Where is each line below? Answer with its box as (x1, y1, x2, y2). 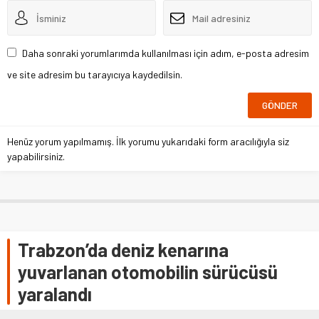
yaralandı (18, 283, 92, 305)
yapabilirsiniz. (7, 150, 65, 163)
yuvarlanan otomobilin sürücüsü (18, 261, 278, 283)
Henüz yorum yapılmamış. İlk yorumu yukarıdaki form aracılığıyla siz (7, 135, 289, 148)
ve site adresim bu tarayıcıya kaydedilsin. (7, 68, 182, 81)
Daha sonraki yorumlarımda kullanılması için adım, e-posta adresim (22, 47, 309, 60)
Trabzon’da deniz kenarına (18, 239, 229, 261)
